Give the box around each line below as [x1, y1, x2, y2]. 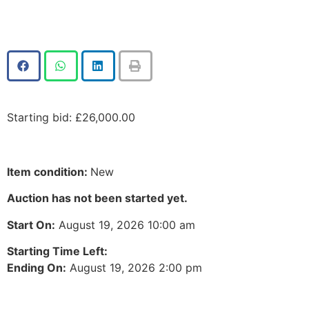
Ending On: [7, 260, 66, 275]
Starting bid [7, 110, 69, 125]
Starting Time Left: [7, 243, 108, 258]
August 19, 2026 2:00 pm [66, 260, 202, 275]
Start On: [7, 217, 55, 232]
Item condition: [7, 164, 90, 179]
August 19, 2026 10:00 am [55, 217, 195, 232]
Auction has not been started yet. [7, 191, 188, 206]
